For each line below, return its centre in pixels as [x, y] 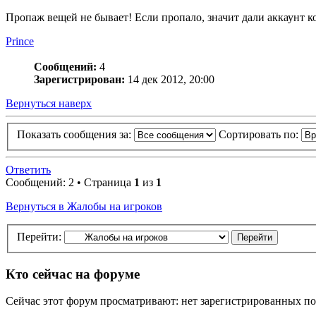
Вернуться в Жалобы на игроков [84, 207]
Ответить [28, 170]
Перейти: [39, 236]
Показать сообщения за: [75, 135]
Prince [20, 41]
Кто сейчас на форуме [73, 274]
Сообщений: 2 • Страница [70, 183]
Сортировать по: [260, 135]
